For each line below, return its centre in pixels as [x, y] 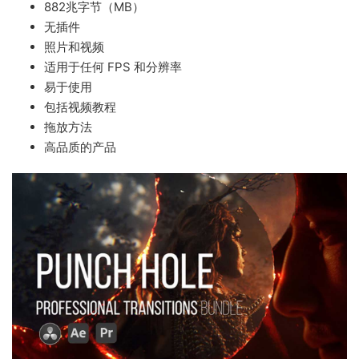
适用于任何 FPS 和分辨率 [113, 67]
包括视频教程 [80, 107]
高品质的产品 [80, 147]
